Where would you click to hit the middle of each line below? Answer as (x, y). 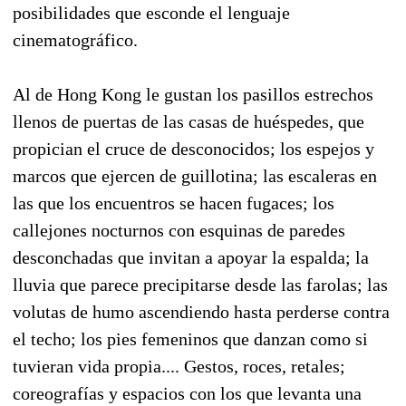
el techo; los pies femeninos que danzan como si (190, 338)
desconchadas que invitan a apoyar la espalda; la (191, 257)
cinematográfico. (75, 39)
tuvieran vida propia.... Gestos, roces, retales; (179, 366)
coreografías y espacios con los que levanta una (187, 393)
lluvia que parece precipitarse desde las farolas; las (200, 284)
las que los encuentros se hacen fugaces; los (174, 203)
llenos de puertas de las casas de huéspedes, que (188, 121)
